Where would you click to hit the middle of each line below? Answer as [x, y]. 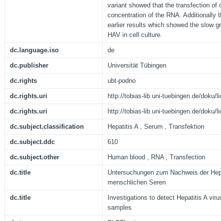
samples [120, 208]
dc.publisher [29, 66]
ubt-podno [122, 81]
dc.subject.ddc [32, 142]
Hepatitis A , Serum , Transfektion [156, 127]
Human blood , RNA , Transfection [156, 157]
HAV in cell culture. [135, 35]
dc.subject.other [35, 157]
